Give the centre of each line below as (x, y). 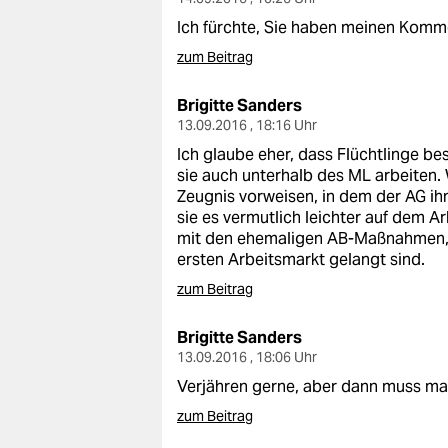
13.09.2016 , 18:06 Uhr (247, 357)
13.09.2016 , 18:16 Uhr (247, 125)
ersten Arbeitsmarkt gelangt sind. (301, 259)
